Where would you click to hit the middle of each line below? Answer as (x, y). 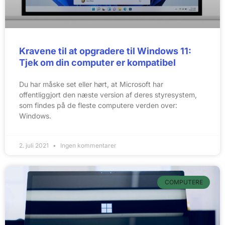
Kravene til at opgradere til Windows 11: (105, 51)
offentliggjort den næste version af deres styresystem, (108, 94)
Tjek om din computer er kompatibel (97, 62)
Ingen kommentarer (88, 145)
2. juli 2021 (35, 145)
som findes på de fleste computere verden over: (98, 105)
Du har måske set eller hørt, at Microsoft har (91, 84)
